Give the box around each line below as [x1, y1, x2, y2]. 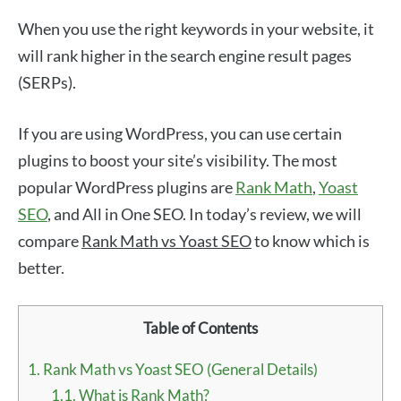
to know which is [252, 231, 370, 251]
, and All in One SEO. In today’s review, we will [47, 204, 362, 224]
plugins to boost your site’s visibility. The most [18, 150, 337, 170]
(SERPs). [18, 73, 76, 92]
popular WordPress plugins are [18, 177, 235, 197]
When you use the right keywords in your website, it [18, 19, 374, 38]
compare [18, 231, 81, 251]
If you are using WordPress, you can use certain [18, 124, 342, 143]
